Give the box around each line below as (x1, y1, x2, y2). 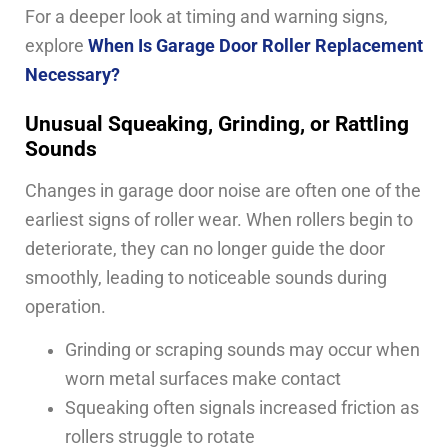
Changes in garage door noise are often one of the (25, 180, 421, 201)
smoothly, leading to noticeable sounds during (25, 267, 387, 288)
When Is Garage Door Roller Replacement (88, 35, 423, 56)
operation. (25, 296, 106, 317)
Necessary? (25, 64, 120, 85)
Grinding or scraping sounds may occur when (65, 340, 420, 361)
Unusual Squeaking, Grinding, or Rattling (25, 110, 409, 136)
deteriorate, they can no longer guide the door (25, 238, 385, 259)
